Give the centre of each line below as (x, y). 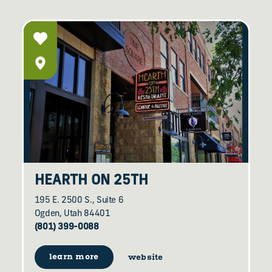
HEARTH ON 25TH (91, 181)
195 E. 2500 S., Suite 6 (79, 200)
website (145, 257)
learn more (74, 257)
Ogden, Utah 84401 (72, 214)
